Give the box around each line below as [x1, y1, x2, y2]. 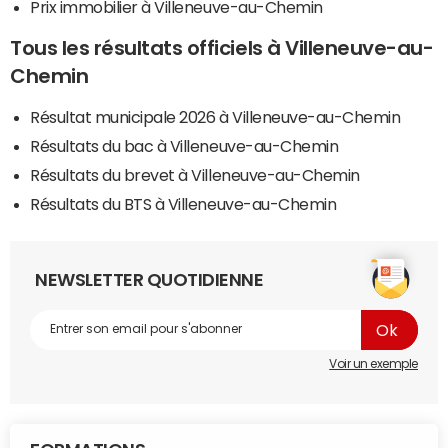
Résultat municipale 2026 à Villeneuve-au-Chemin [30, 108, 401, 125]
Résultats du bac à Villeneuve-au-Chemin [30, 137, 339, 154]
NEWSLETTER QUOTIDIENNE [35, 270, 264, 289]
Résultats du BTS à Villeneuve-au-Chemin [30, 195, 337, 212]
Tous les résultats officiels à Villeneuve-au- [10, 37, 434, 58]
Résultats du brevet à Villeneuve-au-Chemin [30, 166, 360, 183]
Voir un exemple [329, 357, 418, 370]
